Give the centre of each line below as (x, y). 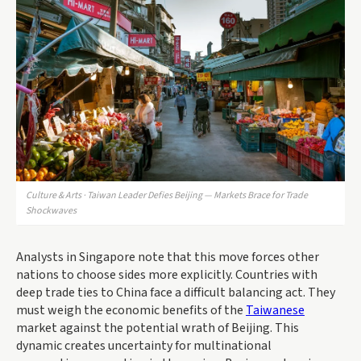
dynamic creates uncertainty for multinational (144, 346)
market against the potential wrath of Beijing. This (158, 328)
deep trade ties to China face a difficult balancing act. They (176, 293)
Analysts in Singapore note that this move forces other (168, 257)
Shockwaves (51, 211)
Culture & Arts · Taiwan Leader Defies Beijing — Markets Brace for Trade (167, 196)
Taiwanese (275, 311)
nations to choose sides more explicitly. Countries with (167, 275)
